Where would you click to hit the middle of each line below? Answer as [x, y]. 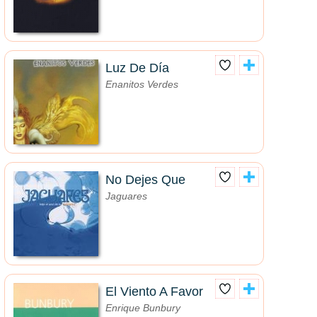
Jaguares [126, 196]
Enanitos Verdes [142, 85]
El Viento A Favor [154, 292]
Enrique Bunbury [143, 308]
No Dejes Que [145, 180]
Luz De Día [137, 68]
